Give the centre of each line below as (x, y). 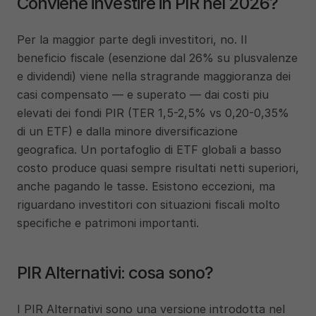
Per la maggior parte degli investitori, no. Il (132, 39)
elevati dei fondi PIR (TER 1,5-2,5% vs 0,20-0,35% (153, 113)
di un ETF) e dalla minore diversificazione (127, 131)
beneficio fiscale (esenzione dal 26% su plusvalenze (157, 58)
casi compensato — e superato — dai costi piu (143, 95)
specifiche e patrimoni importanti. (108, 223)
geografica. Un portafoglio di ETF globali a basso (149, 150)
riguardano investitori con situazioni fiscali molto (148, 205)
